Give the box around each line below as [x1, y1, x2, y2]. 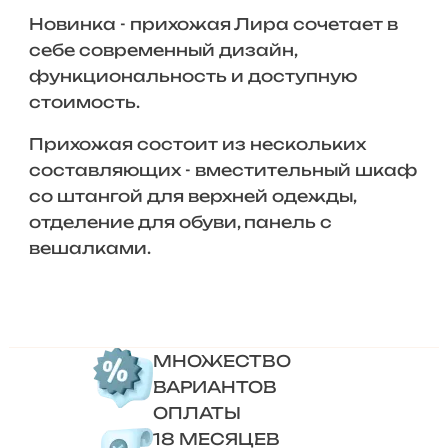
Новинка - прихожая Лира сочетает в [28, 14, 398, 34]
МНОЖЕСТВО [153, 351, 292, 371]
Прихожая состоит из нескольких [28, 134, 366, 154]
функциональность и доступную [28, 66, 357, 86]
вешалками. [28, 238, 151, 258]
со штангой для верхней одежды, [28, 186, 356, 206]
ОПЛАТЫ [153, 403, 242, 423]
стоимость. [28, 92, 143, 112]
